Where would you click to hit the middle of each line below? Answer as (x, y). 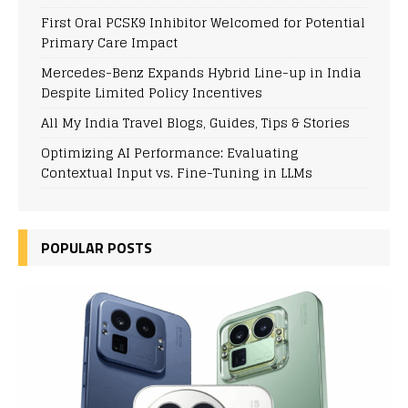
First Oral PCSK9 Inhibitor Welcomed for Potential (203, 23)
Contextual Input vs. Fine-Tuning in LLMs (177, 173)
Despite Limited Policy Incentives (152, 93)
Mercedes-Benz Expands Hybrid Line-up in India (201, 73)
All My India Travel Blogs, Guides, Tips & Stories (195, 123)
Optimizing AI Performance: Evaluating (170, 153)
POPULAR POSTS (97, 248)
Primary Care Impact (109, 43)
